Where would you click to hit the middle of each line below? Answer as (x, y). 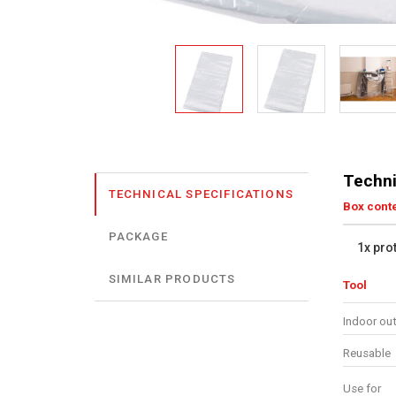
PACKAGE (138, 237)
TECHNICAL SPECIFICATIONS (201, 194)
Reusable (366, 353)
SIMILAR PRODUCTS (172, 279)
